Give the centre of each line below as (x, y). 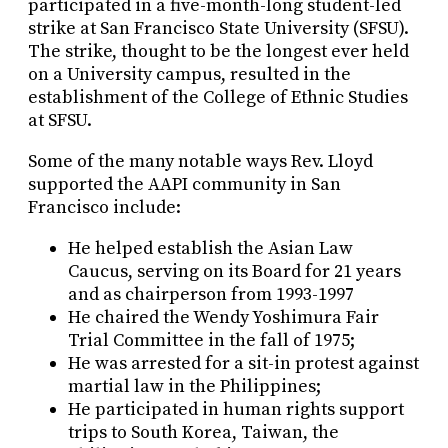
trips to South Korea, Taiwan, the (203, 433)
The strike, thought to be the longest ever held (218, 52)
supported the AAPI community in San (184, 185)
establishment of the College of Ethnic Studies (218, 98)
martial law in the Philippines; (194, 387)
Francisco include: (104, 208)
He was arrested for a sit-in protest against (243, 364)
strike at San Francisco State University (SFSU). (220, 29)
